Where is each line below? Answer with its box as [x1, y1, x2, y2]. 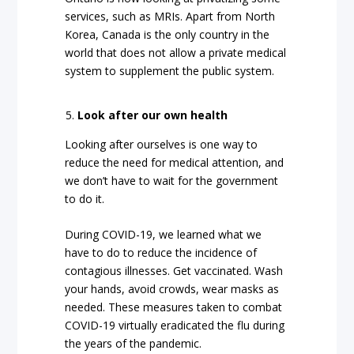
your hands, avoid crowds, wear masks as [65, 281, 280, 296]
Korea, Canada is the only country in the [65, 27, 270, 43]
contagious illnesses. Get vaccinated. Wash [65, 262, 284, 278]
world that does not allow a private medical [65, 45, 287, 61]
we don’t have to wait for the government [65, 172, 279, 188]
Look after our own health [77, 107, 228, 122]
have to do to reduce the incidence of [65, 244, 258, 260]
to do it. [65, 190, 105, 206]
